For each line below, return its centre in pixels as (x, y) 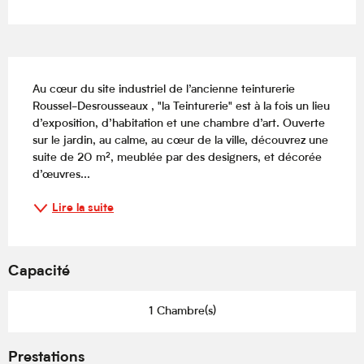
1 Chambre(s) (182, 312)
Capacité (39, 273)
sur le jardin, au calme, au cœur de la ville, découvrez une (180, 141)
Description (52, 69)
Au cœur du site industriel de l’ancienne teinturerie (164, 90)
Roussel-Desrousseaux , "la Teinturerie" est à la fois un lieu (181, 107)
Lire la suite (83, 208)
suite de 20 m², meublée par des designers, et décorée (177, 158)
